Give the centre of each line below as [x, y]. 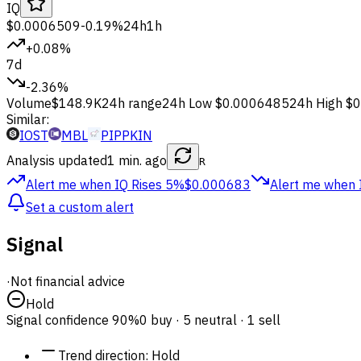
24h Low [187, 103]
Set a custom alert [80, 207]
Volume [29, 103]
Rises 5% [158, 184]
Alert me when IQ [77, 184]
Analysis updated [57, 160]
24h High [316, 103]
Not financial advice [68, 281]
